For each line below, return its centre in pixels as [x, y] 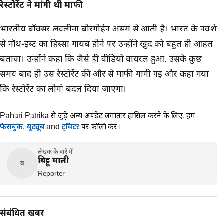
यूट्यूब [36, 127]
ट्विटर [70, 127]
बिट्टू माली [54, 161]
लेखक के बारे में [55, 152]
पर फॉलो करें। [100, 127]
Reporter [51, 174]
